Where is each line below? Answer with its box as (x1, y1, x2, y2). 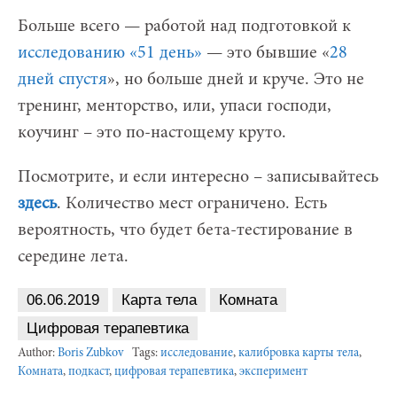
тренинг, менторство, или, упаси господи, (18, 97, 331, 115)
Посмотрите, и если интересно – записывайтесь (18, 167, 378, 186)
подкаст (68, 365, 109, 378)
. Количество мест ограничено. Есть (57, 194, 327, 213)
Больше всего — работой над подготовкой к (18, 17, 351, 35)
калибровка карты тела (238, 346, 359, 360)
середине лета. (18, 247, 128, 266)
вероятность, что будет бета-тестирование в (18, 221, 353, 239)
